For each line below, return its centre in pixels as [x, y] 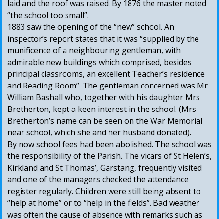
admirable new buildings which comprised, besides [99, 62]
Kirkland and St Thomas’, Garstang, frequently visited [105, 168]
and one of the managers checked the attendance [98, 180]
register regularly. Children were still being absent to [104, 191]
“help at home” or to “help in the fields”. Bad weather [103, 203]
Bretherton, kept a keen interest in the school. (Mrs [102, 109]
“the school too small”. [48, 15]
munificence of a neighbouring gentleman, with [94, 51]
